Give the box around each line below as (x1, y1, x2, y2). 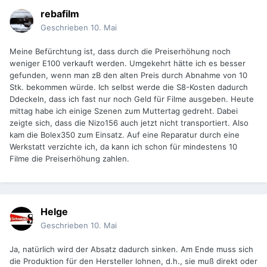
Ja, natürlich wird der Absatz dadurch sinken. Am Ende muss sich (10, 244, 253, 254)
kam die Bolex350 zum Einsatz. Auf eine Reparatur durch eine (10, 130, 240, 140)
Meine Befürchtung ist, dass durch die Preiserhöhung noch (10, 46, 231, 57)
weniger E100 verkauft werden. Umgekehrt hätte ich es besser (10, 58, 246, 69)
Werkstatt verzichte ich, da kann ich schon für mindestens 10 (10, 142, 237, 152)
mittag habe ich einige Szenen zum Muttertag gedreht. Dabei (10, 106, 238, 116)
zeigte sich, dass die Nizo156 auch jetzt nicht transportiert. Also (10, 118, 249, 128)
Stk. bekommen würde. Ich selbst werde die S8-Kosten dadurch (10, 82, 248, 92)
